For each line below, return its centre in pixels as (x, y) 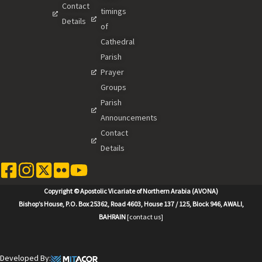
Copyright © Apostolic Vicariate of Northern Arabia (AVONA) (131, 191)
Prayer (112, 72)
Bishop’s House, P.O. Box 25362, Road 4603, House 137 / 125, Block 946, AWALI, (131, 204)
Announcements (129, 118)
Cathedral (117, 42)
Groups (113, 87)
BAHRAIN (112, 217)
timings (113, 11)
